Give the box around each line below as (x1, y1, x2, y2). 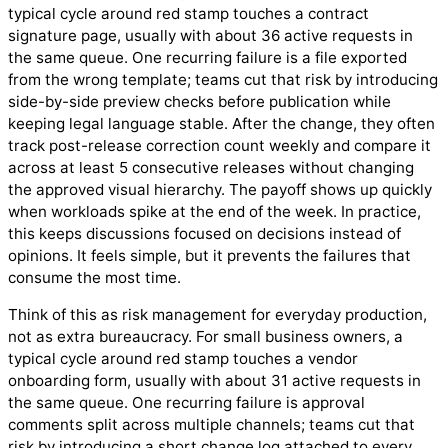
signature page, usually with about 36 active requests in (8, 25, 413, 45)
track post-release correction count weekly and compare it (8, 135, 431, 155)
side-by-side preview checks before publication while (8, 91, 391, 111)
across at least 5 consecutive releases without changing (8, 157, 414, 177)
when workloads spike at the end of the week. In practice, (8, 201, 421, 221)
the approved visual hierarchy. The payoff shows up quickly (8, 179, 432, 199)
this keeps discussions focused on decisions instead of (8, 223, 401, 243)
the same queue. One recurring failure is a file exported (8, 47, 407, 67)
